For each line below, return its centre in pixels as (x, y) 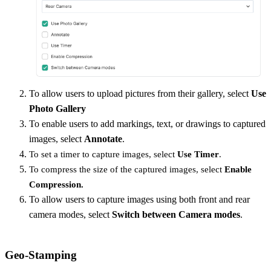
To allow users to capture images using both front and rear (139, 199)
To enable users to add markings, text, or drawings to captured (147, 123)
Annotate (103, 139)
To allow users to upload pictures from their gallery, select (139, 93)
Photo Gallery (57, 108)
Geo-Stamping (41, 255)
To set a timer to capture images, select (102, 154)
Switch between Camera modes (175, 214)
